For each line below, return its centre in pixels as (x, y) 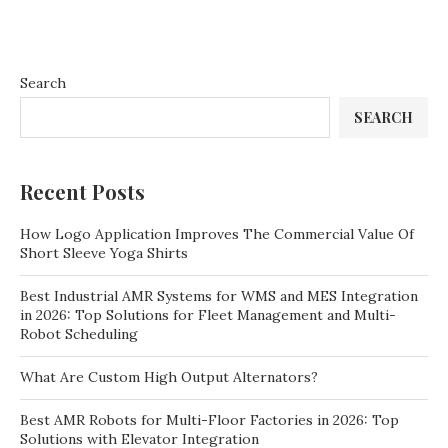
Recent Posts (82, 191)
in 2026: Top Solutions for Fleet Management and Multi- (208, 315)
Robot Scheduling (79, 334)
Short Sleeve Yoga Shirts (104, 253)
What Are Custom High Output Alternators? (169, 377)
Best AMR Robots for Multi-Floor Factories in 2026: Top (209, 420)
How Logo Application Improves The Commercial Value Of (217, 234)
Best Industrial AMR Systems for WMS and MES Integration (219, 296)
